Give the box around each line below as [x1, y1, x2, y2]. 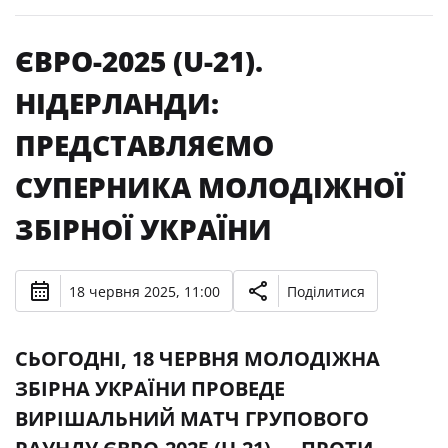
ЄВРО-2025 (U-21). [15, 42, 263, 80]
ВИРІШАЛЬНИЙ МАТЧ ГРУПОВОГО [15, 405, 369, 432]
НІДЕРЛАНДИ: [15, 84, 219, 122]
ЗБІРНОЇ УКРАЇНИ [15, 210, 272, 248]
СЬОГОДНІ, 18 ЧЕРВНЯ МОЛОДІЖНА [15, 345, 380, 372]
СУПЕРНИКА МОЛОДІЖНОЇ [15, 168, 405, 206]
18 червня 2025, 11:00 [69, 281, 220, 301]
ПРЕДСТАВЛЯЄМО [15, 126, 274, 164]
